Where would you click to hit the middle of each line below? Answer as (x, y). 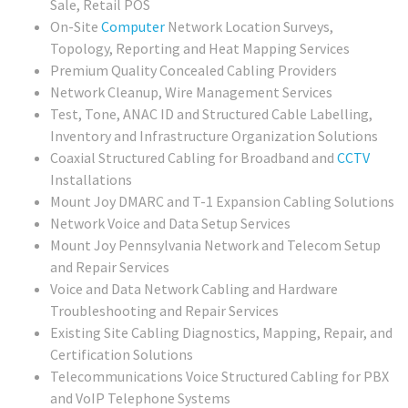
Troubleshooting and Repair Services (164, 311)
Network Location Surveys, (249, 27)
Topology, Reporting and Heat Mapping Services (200, 49)
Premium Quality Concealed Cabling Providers (194, 71)
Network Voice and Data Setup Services (170, 224)
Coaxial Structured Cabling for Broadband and (194, 158)
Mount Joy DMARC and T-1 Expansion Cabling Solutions (222, 202)
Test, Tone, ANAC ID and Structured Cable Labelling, (211, 114)
